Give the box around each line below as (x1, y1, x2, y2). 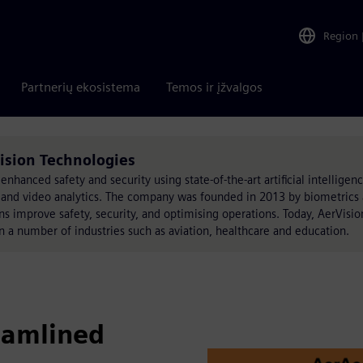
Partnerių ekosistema (21, 79, 140, 95)
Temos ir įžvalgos (166, 79, 263, 95)
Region (323, 28, 358, 42)
